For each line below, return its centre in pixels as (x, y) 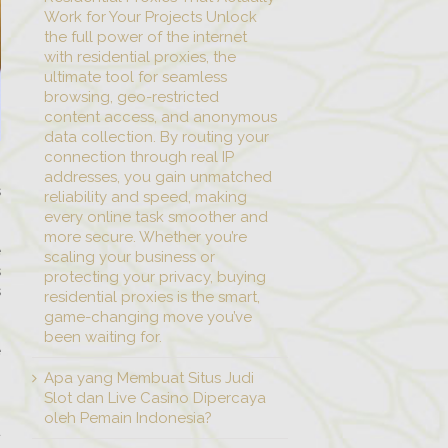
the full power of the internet (145, 37)
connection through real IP (139, 157)
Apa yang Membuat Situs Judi (149, 378)
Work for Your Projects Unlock (150, 17)
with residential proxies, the (140, 57)
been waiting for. (103, 337)
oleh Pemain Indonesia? (128, 418)
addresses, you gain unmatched (158, 177)
